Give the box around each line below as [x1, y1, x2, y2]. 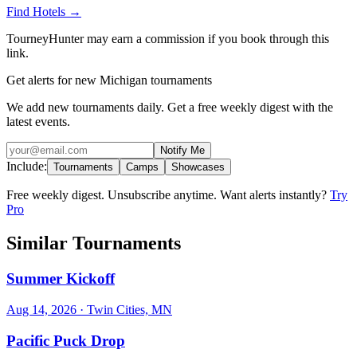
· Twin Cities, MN [76, 302, 172, 316]
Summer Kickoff [6, 270, 115, 288]
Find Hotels [6, 5, 69, 19]
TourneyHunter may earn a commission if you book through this [6, 32, 329, 46]
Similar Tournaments [6, 233, 181, 254]
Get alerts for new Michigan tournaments [6, 73, 212, 88]
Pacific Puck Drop [6, 331, 125, 349]
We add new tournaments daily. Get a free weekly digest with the [6, 100, 333, 115]
